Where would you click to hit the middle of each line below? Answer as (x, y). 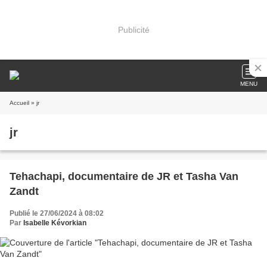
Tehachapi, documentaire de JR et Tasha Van (124, 176)
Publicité (133, 30)
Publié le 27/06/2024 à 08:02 (57, 213)
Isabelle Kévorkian (55, 223)
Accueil (19, 103)
